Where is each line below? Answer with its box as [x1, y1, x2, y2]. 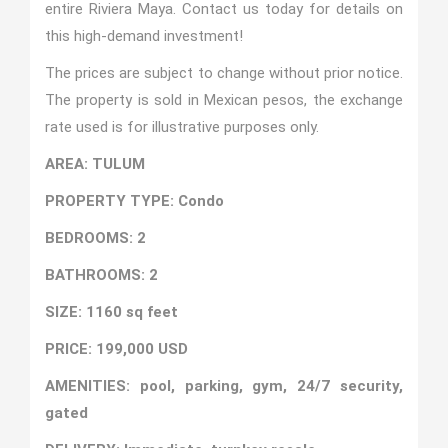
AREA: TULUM [44, 155, 145, 173]
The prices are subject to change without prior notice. [44, 64, 404, 82]
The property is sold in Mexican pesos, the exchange [44, 91, 404, 109]
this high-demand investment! [44, 27, 243, 45]
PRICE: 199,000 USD [44, 340, 188, 358]
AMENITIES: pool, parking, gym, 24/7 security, [44, 377, 404, 395]
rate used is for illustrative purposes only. [44, 118, 319, 136]
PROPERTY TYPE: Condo [44, 192, 224, 210]
